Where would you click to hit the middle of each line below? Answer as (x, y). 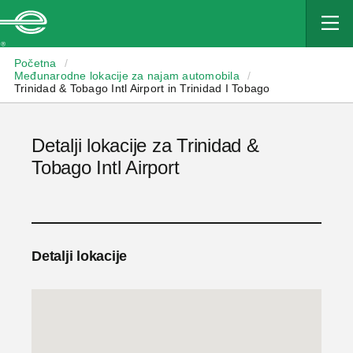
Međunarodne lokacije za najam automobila (126, 76)
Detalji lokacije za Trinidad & (145, 145)
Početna (35, 63)
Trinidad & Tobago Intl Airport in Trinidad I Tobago (142, 88)
